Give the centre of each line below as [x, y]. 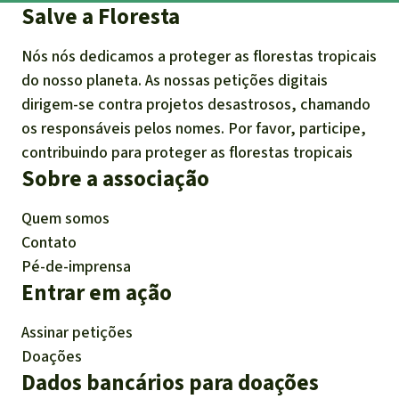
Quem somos [65, 219]
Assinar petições [77, 333]
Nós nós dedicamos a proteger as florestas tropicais [199, 57]
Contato [49, 243]
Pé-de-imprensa [76, 267]
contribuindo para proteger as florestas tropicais [187, 153]
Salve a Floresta [101, 17]
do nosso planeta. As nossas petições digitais [175, 81]
